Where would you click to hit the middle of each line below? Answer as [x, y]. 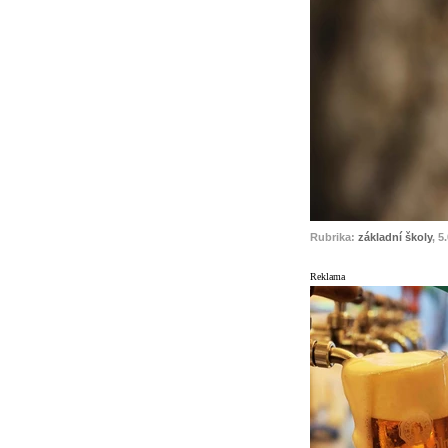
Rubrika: [334, 236]
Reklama [327, 276]
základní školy [395, 236]
